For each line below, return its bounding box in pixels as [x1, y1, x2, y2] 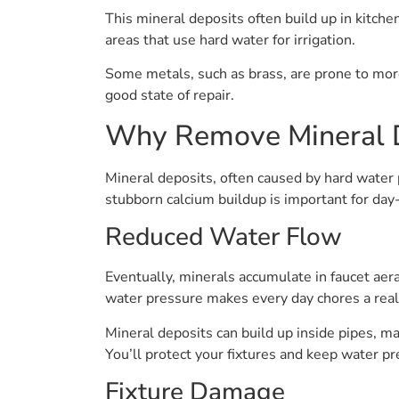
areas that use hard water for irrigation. [105, 30, 355, 51]
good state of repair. [105, 85, 234, 106]
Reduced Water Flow [105, 220, 342, 255]
